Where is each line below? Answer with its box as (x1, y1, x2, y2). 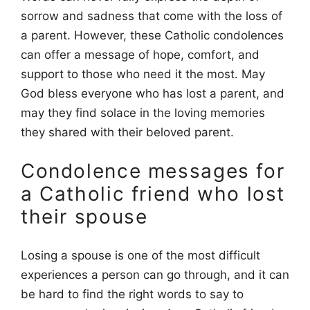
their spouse (21, 204, 148, 228)
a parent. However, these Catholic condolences (21, 28, 284, 43)
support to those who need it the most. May (21, 67, 265, 82)
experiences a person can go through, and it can (21, 268, 289, 282)
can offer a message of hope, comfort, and (21, 48, 259, 62)
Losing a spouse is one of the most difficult (21, 248, 260, 263)
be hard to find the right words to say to (21, 287, 244, 302)
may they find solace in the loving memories (21, 106, 265, 120)
